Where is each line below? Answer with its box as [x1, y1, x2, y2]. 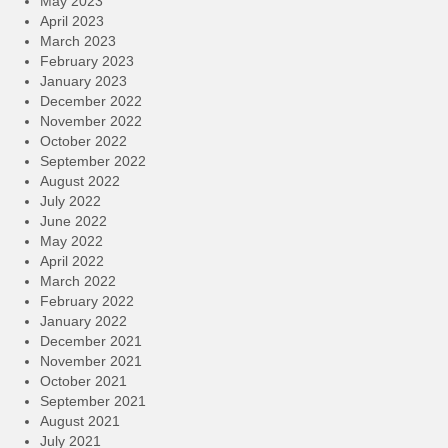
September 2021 [40, 392, 146, 409]
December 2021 [40, 332, 142, 349]
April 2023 [40, 12, 104, 29]
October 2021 [40, 372, 127, 389]
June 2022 [40, 212, 107, 229]
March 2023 [40, 32, 116, 49]
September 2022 [40, 152, 146, 169]
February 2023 [40, 52, 134, 69]
